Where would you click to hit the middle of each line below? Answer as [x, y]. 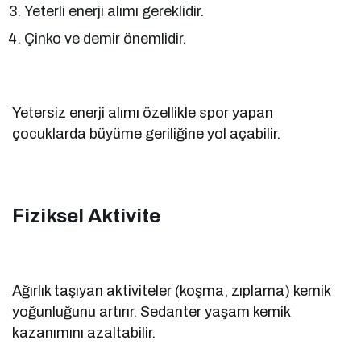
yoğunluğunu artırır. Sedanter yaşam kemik [151, 311]
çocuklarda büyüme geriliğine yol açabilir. [147, 133]
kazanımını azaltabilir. [84, 332]
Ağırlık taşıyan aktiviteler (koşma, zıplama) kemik [172, 290]
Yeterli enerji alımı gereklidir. [114, 11]
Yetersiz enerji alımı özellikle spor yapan [143, 112]
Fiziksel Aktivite [86, 216]
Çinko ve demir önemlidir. [106, 38]
